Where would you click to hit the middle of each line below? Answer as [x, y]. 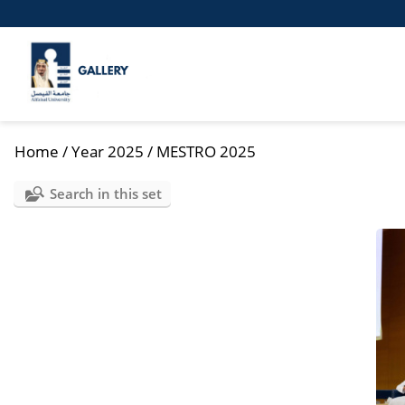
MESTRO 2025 [206, 151]
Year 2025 [108, 151]
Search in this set [106, 193]
